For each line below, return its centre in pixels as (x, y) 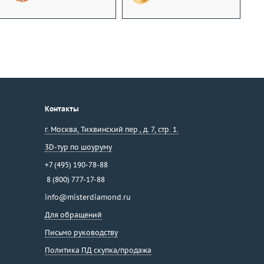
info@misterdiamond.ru (88, 197)
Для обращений (73, 215)
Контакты (62, 109)
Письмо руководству (81, 232)
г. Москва (61, 129)
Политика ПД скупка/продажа (98, 250)
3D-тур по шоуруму (78, 147)
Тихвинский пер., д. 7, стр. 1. (130, 129)
